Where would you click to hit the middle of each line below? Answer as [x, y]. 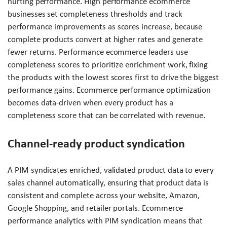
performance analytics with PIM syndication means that [105, 221]
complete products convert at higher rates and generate [105, 40]
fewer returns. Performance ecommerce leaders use [98, 52]
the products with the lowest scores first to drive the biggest [113, 78]
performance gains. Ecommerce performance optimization [109, 90]
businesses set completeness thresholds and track [95, 14]
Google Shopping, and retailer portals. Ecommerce [95, 208]
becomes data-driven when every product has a [90, 103]
